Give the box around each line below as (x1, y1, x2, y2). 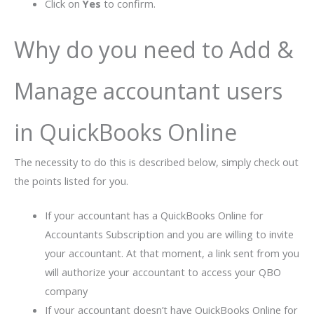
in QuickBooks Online (14, 117, 237, 148)
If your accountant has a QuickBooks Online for (44, 207, 264, 222)
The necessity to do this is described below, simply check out (14, 155, 299, 170)
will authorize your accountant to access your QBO (44, 264, 281, 279)
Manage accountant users (14, 76, 282, 107)
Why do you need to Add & (14, 34, 294, 65)
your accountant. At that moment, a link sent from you (44, 245, 299, 260)
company (44, 283, 88, 298)
